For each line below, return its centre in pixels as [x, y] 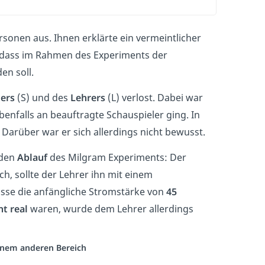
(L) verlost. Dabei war [154, 98]
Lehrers [88, 98]
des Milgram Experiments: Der [117, 157]
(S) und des [43, 98]
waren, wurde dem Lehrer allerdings [111, 209]
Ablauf [32, 157]
